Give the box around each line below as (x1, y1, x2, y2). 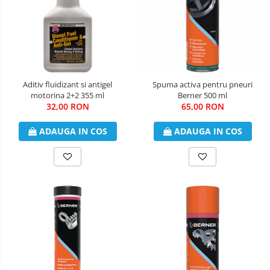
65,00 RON (181, 100, 224, 112)
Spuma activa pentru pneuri (152, 78, 253, 90)
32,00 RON (46, 100, 89, 112)
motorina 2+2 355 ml (31, 89, 104, 101)
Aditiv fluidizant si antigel (23, 78, 112, 90)
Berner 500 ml (178, 89, 227, 101)
